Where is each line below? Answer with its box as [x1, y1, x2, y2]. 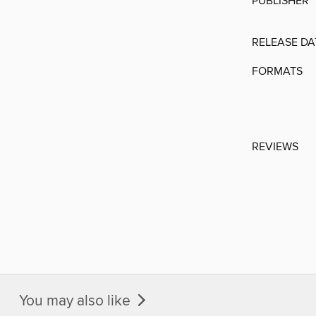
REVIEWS [252, 140, 298, 154]
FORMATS [252, 64, 303, 79]
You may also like [19, 291, 134, 310]
